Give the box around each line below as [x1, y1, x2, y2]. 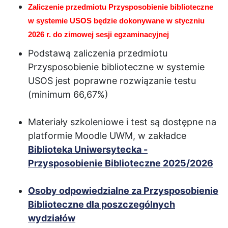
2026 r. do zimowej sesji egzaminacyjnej [28, 31, 169, 39]
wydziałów [28, 213, 75, 224]
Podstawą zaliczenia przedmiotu [28, 48, 167, 59]
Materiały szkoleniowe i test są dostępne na [28, 117, 216, 128]
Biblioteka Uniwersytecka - [28, 144, 148, 155]
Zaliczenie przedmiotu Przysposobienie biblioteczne [28, 3, 213, 12]
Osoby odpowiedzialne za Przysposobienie [28, 185, 218, 196]
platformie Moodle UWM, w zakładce [28, 130, 186, 141]
